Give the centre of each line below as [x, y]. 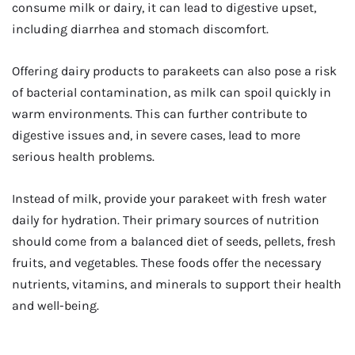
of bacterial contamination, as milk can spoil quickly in [172, 93]
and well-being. [55, 306]
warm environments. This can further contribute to [160, 114]
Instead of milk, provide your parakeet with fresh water [169, 199]
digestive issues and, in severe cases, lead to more [156, 136]
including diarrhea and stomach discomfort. [140, 29]
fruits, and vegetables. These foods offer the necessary [166, 263]
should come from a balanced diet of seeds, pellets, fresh [174, 242]
